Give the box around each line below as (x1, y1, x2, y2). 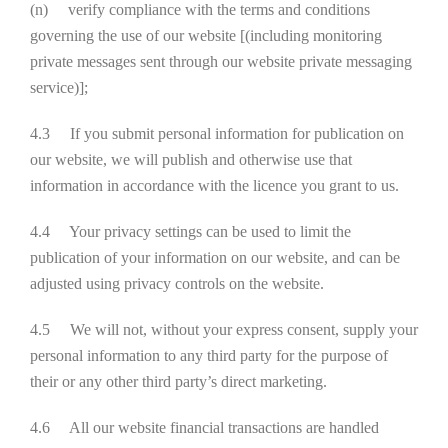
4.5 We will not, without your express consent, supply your (30, 321, 418, 338)
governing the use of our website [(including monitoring (30, 27, 382, 44)
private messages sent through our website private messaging (30, 53, 412, 70)
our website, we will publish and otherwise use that (30, 151, 352, 168)
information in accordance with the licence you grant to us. (30, 177, 399, 194)
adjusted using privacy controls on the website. (30, 275, 324, 292)
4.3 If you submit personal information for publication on (30, 125, 404, 142)
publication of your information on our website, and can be (30, 249, 400, 266)
